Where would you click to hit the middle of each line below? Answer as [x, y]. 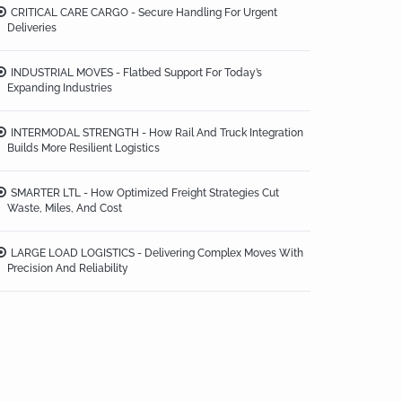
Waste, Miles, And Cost [65, 209]
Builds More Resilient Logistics [83, 149]
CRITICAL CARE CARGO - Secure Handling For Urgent [144, 13]
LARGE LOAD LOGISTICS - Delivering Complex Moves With [157, 253]
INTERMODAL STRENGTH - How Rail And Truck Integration [157, 133]
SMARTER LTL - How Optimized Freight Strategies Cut [145, 193]
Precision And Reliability [68, 269]
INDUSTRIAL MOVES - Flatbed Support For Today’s [136, 73]
